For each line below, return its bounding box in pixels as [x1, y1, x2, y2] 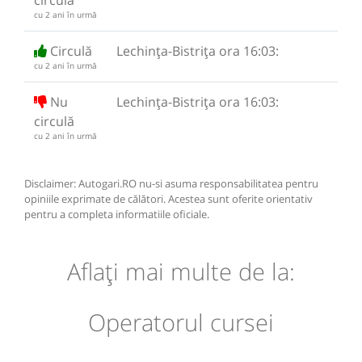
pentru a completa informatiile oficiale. [24, 206, 209, 221]
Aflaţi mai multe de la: [67, 255, 295, 288]
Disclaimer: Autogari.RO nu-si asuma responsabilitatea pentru [24, 175, 318, 191]
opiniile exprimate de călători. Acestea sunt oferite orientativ [24, 191, 313, 206]
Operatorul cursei [88, 306, 274, 339]
